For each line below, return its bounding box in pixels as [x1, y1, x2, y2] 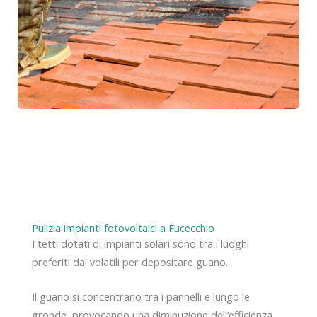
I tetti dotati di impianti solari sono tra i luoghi [32, 236, 249, 251]
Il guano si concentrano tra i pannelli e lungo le [32, 289, 250, 304]
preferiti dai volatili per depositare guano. [32, 255, 228, 270]
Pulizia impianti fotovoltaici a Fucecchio [32, 221, 214, 236]
